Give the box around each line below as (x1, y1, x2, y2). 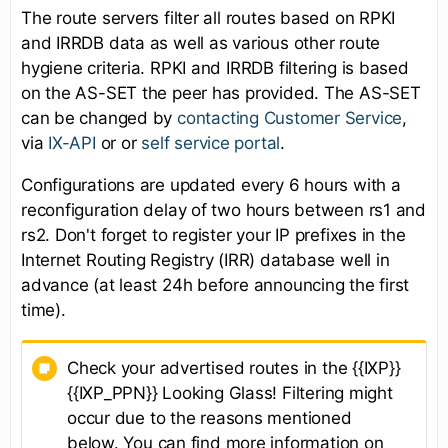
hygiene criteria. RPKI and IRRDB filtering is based (21, 57, 409, 78)
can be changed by (21, 107, 178, 128)
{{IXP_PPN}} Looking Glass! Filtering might (67, 382, 393, 403)
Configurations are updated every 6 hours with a (21, 174, 401, 195)
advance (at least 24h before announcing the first (21, 274, 410, 295)
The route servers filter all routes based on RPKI (21, 7, 396, 28)
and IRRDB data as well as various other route (21, 32, 381, 53)
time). (21, 299, 66, 320)
